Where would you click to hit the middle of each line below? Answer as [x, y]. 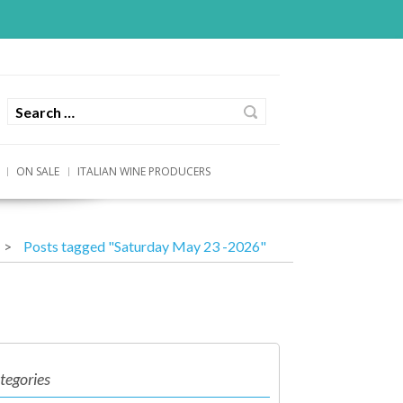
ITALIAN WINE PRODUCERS [144, 171]
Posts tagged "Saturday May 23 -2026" [145, 246]
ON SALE [38, 171]
